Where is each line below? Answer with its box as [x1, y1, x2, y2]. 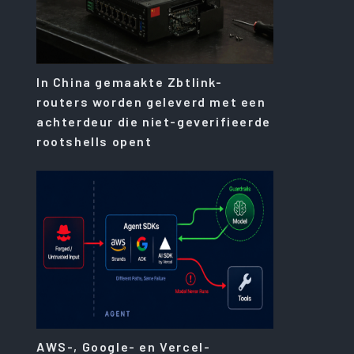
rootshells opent [36, 133, 153, 149]
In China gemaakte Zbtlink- [36, 73, 223, 89]
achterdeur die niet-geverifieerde [36, 113, 271, 129]
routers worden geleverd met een [36, 93, 266, 109]
